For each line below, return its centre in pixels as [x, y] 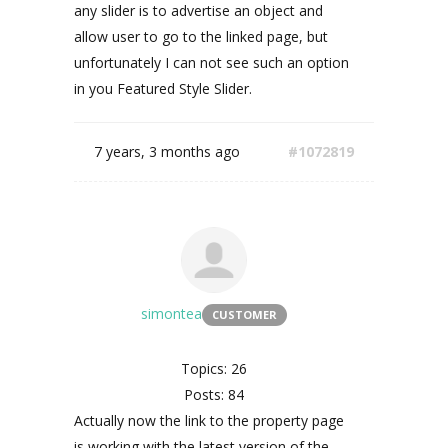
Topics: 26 [214, 368]
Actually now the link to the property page [209, 420]
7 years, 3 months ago [167, 151]
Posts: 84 [214, 394]
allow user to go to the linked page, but [201, 36]
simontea [171, 313]
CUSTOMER [244, 314]
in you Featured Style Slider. [163, 88]
